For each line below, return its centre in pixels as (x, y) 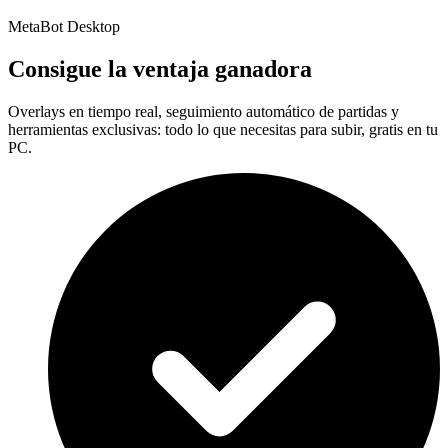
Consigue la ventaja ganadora (160, 69)
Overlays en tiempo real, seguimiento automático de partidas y (203, 111)
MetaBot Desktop (64, 27)
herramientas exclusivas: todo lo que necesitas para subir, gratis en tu (223, 129)
